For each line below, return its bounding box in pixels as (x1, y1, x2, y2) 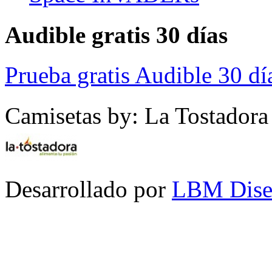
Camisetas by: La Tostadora (5, 103, 268, 129)
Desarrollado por (5, 176, 172, 203)
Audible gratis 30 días (5, 21, 228, 48)
